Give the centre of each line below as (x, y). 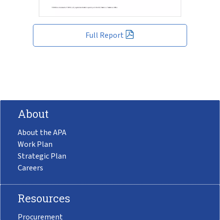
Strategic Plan (42, 156)
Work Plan (35, 144)
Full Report (105, 35)
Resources (44, 198)
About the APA (42, 133)
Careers (30, 168)
